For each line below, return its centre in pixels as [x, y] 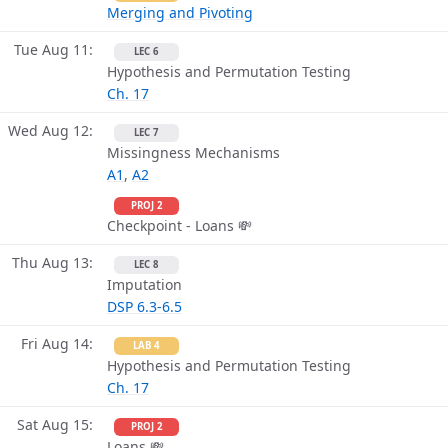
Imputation [144, 285]
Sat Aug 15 [53, 425]
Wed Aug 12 [48, 131]
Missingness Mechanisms [193, 153]
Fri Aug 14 [55, 344]
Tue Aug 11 [51, 50]
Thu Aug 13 [50, 263]
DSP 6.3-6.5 [144, 307]
